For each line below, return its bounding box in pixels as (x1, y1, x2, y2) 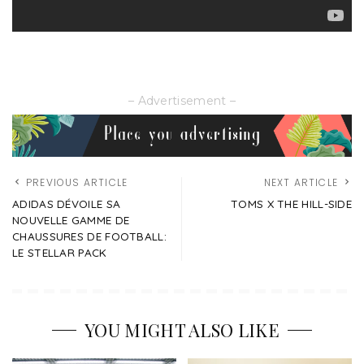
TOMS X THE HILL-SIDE (231, 196, 352, 210)
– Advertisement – (128, 93, 236, 108)
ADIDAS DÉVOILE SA (12, 196, 121, 210)
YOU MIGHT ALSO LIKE (84, 317, 279, 342)
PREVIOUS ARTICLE (26, 175, 128, 189)
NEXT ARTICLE (263, 175, 338, 189)
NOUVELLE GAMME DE (12, 212, 130, 227)
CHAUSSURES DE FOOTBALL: (12, 228, 167, 243)
